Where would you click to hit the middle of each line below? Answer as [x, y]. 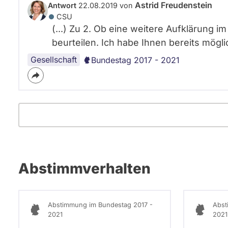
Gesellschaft [54, 60]
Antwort [62, 5]
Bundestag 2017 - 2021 [135, 60]
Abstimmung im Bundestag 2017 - [100, 205]
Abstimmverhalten [84, 168]
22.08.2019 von [106, 5]
